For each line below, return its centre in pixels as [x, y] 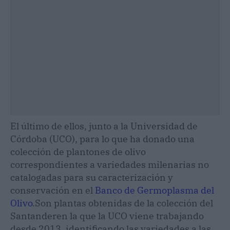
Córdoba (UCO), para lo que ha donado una [102, 139]
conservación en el [53, 190]
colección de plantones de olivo [78, 152]
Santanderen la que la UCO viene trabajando [107, 216]
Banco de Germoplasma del [155, 190]
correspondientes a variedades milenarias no [110, 165]
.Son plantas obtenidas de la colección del [123, 203]
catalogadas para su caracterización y [92, 178]
